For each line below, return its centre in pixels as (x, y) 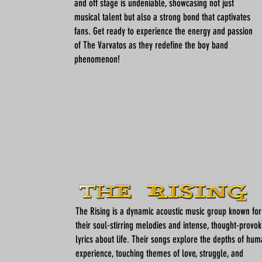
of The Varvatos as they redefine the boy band (151, 45)
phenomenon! (97, 59)
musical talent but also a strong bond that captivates (162, 17)
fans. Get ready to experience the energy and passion (163, 31)
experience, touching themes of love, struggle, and (159, 253)
